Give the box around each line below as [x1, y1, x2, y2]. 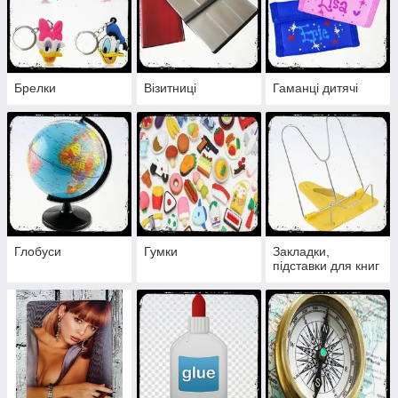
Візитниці [143, 81, 196, 96]
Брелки [14, 81, 56, 96]
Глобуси [14, 244, 61, 259]
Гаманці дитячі [273, 81, 359, 96]
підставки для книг [273, 259, 380, 274]
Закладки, [273, 244, 330, 259]
